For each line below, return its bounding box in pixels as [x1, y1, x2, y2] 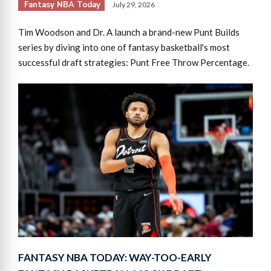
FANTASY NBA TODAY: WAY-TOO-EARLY [18, 251, 212, 264]
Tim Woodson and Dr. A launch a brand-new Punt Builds [18, 26, 240, 38]
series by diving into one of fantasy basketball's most [18, 41, 230, 53]
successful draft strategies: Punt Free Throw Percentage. [18, 56, 249, 68]
